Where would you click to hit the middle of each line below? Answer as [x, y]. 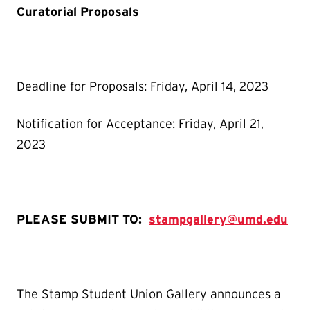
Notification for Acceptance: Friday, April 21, [140, 124]
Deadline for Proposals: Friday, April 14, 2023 [144, 86]
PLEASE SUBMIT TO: [83, 219]
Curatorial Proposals [78, 11]
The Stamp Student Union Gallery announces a [149, 294]
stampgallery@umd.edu [218, 219]
